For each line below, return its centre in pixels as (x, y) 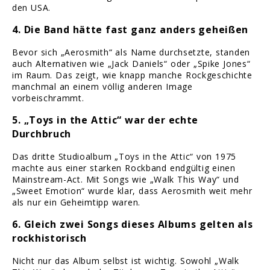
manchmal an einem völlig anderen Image (102, 87)
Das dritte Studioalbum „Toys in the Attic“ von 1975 (124, 157)
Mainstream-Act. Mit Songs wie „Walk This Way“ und (126, 180)
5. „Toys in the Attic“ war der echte (105, 120)
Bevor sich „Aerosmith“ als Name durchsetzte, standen (131, 52)
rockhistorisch (49, 238)
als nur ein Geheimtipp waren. (76, 202)
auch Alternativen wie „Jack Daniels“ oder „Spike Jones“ (131, 64)
